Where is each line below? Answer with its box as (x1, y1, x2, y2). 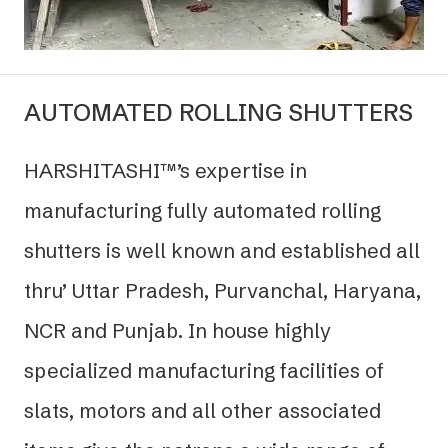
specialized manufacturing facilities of (24, 357, 384, 383)
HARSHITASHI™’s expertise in (24, 157, 307, 183)
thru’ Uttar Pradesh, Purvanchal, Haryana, (24, 277, 421, 303)
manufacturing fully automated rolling (24, 197, 381, 223)
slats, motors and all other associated (24, 397, 381, 423)
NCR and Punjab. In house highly (24, 317, 331, 343)
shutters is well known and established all (24, 237, 420, 263)
